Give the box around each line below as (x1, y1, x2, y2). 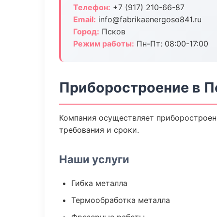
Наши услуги (59, 153, 129, 166)
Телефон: (73, 2, 110, 12)
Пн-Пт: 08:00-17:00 (134, 39, 208, 48)
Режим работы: (73, 39, 134, 48)
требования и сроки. (59, 125, 139, 135)
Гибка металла (71, 178, 127, 188)
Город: (73, 27, 99, 36)
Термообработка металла (71, 195, 170, 205)
